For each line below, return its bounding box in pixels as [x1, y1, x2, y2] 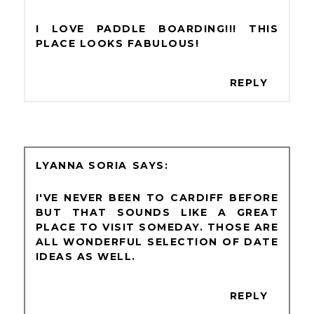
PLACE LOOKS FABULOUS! [35, 37, 200, 50]
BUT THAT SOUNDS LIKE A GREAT [35, 206, 279, 219]
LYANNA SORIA [35, 159, 128, 172]
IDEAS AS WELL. [35, 250, 136, 264]
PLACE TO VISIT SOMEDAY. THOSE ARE [35, 221, 279, 234]
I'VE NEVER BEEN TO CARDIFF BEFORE [35, 191, 279, 205]
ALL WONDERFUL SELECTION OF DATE [35, 235, 279, 249]
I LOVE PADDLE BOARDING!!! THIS [35, 22, 279, 36]
